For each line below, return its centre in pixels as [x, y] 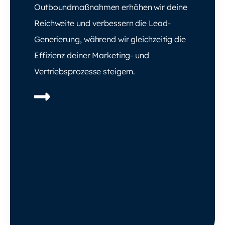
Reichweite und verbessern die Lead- [102, 23]
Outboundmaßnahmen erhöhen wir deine [111, 7]
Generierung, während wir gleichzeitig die [110, 39]
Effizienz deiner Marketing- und [92, 55]
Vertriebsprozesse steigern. [85, 71]
